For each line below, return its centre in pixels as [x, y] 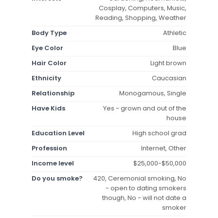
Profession [49, 148]
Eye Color [47, 48]
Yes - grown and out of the [145, 108]
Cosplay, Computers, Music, [143, 8]
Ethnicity [46, 78]
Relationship [53, 93]
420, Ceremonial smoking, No [140, 178]
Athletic [175, 33]
